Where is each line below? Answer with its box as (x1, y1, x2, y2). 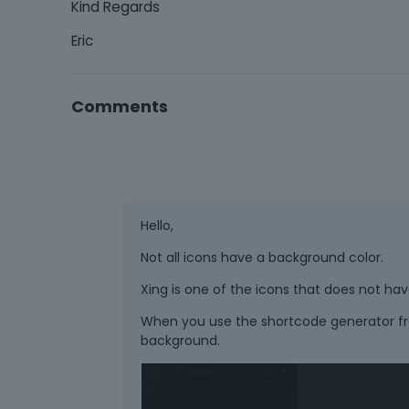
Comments (71, 95, 168, 119)
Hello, (140, 215, 173, 235)
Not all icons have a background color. (140, 247, 383, 267)
